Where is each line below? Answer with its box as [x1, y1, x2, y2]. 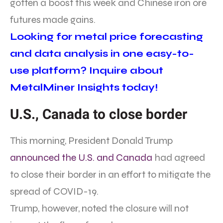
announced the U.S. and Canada [10, 151, 152, 164]
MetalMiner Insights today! [10, 81, 158, 94]
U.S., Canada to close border [10, 106, 187, 123]
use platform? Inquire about [10, 64, 163, 77]
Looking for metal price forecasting [10, 30, 203, 43]
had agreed [152, 151, 205, 164]
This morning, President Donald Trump [10, 134, 173, 147]
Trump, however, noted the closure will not [10, 202, 189, 215]
